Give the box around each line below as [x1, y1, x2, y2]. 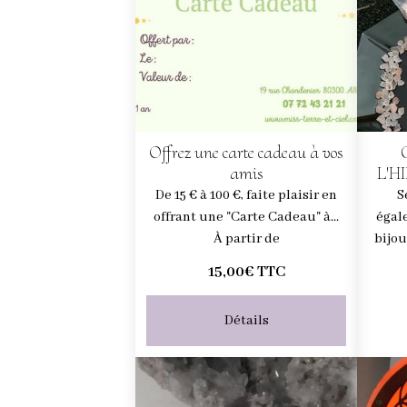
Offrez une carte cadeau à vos [149, 141, 344, 164]
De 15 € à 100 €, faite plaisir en [155, 186, 338, 203]
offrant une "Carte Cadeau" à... [154, 208, 340, 225]
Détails [223, 312, 269, 329]
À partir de [213, 230, 280, 247]
